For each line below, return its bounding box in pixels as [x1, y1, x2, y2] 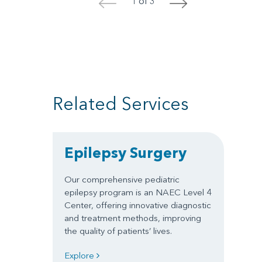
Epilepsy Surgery [64, 143, 187, 161]
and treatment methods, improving [64, 212, 201, 223]
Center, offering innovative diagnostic [64, 199, 211, 211]
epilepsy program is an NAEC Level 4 [64, 186, 212, 198]
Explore [64, 249, 96, 261]
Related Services [53, 92, 189, 115]
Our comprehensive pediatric [64, 173, 180, 185]
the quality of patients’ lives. [64, 225, 172, 236]
